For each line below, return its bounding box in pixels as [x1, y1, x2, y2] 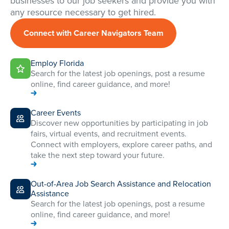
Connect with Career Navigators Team [23, 27, 164, 39]
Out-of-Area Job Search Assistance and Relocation [31, 178, 211, 190]
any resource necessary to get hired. [10, 6, 156, 19]
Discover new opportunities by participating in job [31, 117, 208, 129]
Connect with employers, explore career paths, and [31, 139, 212, 151]
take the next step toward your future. [31, 149, 165, 162]
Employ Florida [31, 57, 84, 70]
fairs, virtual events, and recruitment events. [31, 128, 187, 140]
